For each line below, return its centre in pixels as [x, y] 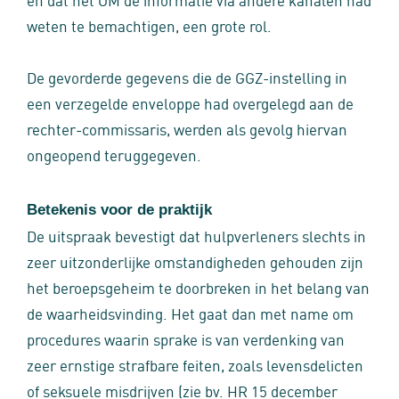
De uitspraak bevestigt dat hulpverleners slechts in [196, 235]
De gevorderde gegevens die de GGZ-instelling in [187, 77]
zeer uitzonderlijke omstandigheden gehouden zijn [195, 261]
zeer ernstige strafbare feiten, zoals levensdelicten [195, 364]
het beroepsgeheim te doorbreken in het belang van [198, 287]
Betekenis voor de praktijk [119, 210]
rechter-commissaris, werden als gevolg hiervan [187, 128]
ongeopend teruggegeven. [114, 154]
